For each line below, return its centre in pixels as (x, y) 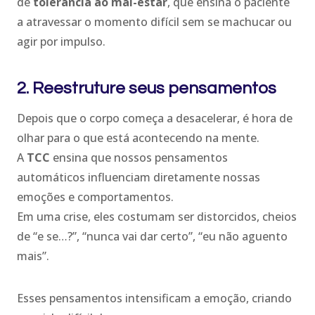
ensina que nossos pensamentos (139, 157)
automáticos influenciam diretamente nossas (139, 177)
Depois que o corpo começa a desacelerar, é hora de (155, 118)
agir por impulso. (61, 41)
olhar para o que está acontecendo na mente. (138, 137)
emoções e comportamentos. (95, 197)
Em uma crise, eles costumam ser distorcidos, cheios (157, 216)
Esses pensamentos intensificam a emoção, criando (154, 298)
